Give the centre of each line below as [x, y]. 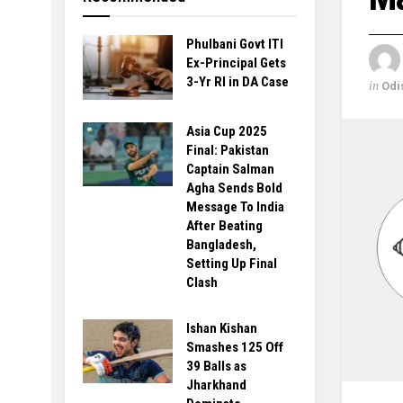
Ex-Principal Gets [236, 63]
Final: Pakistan [228, 150]
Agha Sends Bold [234, 188]
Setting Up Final [232, 263]
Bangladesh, [221, 244]
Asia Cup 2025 [227, 131]
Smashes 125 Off [235, 347]
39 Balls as [216, 366]
